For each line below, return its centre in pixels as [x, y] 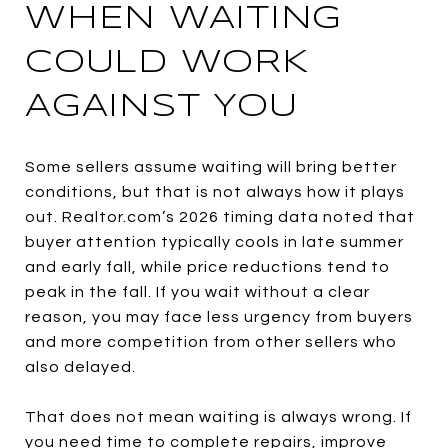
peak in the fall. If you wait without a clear [197, 291]
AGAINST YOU [161, 107]
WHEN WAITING [183, 19]
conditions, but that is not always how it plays [215, 191]
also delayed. [80, 366]
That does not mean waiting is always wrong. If [218, 416]
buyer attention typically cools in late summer [214, 241]
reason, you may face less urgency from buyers [219, 316]
